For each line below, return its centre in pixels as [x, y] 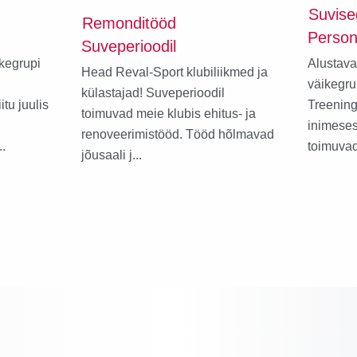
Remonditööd [129, 23]
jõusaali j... [111, 155]
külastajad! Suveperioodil [153, 92]
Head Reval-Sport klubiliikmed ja [174, 72]
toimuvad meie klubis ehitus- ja [168, 113]
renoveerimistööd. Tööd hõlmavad [177, 134]
